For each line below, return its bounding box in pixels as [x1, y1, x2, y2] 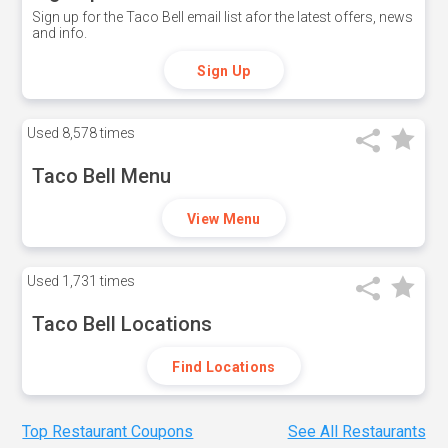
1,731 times [59, 273, 136, 289]
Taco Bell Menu [32, 164, 172, 188]
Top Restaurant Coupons [22, 422, 194, 442]
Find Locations [172, 359, 276, 375]
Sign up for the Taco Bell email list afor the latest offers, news [32, 9, 414, 25]
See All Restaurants [287, 422, 426, 442]
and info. [32, 25, 88, 41]
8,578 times [59, 125, 136, 141]
